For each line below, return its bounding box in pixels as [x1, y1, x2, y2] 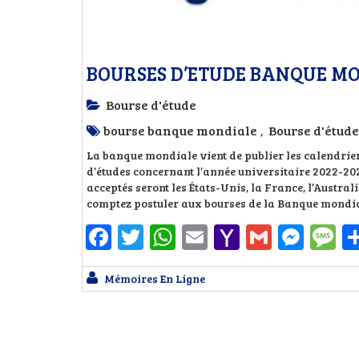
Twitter [143, 220, 232, 254]
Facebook [111, 220, 220, 254]
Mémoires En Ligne [104, 271, 205, 286]
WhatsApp [175, 220, 296, 254]
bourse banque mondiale [103, 122, 257, 139]
